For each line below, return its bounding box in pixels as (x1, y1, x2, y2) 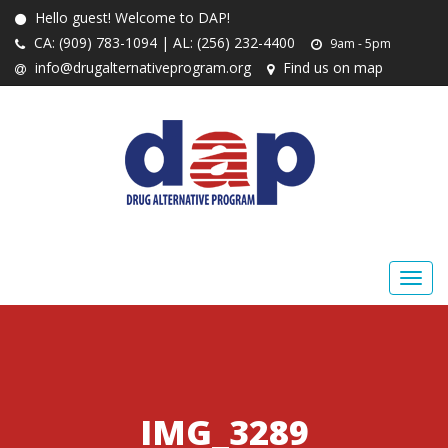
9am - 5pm (327, 35, 391, 52)
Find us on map (279, 58, 383, 77)
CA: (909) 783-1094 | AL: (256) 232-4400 (30, 33, 295, 52)
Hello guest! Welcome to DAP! (31, 8, 230, 27)
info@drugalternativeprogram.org (31, 58, 251, 77)
